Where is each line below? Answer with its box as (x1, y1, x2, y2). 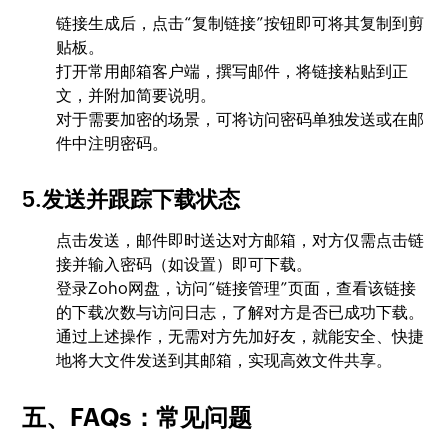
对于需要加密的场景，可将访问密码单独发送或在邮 (56, 110, 425, 129)
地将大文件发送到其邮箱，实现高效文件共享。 (56, 351, 393, 370)
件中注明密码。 (56, 134, 169, 153)
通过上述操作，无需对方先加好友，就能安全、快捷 (56, 327, 425, 346)
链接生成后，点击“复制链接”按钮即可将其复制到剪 (56, 14, 425, 33)
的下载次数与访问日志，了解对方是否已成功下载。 (56, 303, 425, 322)
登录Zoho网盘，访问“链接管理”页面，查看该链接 (56, 279, 417, 298)
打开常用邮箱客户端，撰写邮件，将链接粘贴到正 (56, 62, 409, 81)
